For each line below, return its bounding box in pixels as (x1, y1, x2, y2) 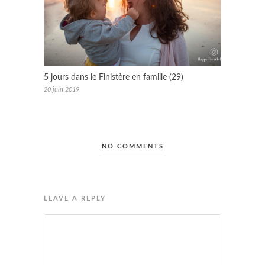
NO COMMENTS (101, 143, 164, 150)
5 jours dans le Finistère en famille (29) (44, 73, 183, 82)
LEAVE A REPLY (44, 195, 106, 202)
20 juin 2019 (44, 86, 79, 93)
